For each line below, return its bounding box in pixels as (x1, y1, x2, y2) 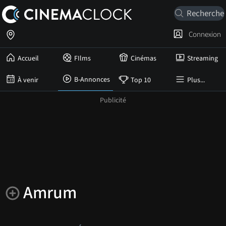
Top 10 (131, 75, 151, 85)
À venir (18, 75, 38, 85)
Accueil (18, 53, 39, 64)
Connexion (186, 29, 221, 40)
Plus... (187, 75, 205, 85)
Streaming (187, 53, 218, 64)
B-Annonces (74, 75, 110, 85)
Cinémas (131, 53, 156, 64)
